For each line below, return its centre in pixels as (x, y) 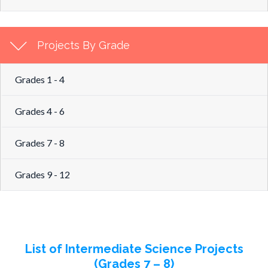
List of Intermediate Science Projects (134, 249)
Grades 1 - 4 (40, 79)
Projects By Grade (83, 45)
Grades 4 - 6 (40, 111)
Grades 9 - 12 (42, 174)
